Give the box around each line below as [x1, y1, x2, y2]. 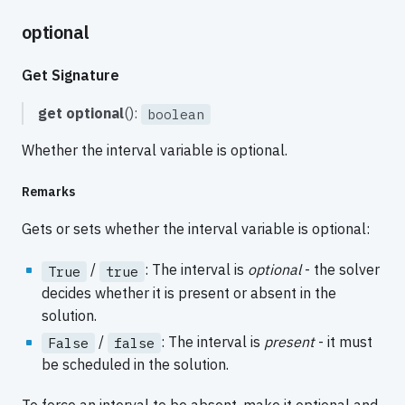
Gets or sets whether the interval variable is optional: [22, 220, 370, 239]
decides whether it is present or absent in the [41, 283, 336, 302]
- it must [314, 332, 372, 351]
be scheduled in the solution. [41, 355, 229, 374]
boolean [147, 106, 204, 124]
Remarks [22, 184, 75, 201]
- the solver [300, 260, 380, 279]
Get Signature [22, 65, 119, 84]
